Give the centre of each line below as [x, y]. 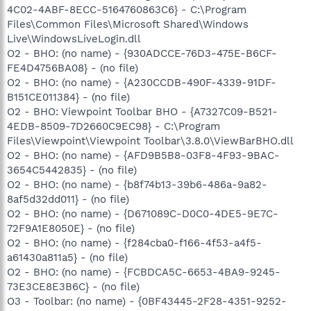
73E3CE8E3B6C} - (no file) [73, 286]
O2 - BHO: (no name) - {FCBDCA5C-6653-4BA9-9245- [144, 272]
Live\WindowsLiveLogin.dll [74, 39]
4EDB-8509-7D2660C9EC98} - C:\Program [114, 126]
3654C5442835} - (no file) [72, 170]
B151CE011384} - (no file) [68, 97]
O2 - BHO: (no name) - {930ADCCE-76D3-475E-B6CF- [142, 53]
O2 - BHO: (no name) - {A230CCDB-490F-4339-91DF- [142, 82]
